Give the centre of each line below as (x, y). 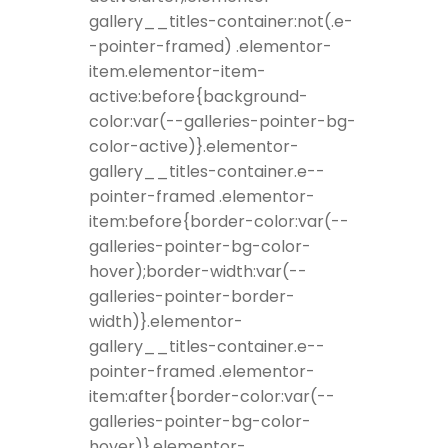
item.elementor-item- (177, 72)
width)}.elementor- (166, 322)
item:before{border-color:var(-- (219, 222)
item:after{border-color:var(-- (212, 397)
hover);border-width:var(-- (198, 272)
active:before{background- (198, 97)
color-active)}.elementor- (194, 147)
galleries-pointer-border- (192, 297)
